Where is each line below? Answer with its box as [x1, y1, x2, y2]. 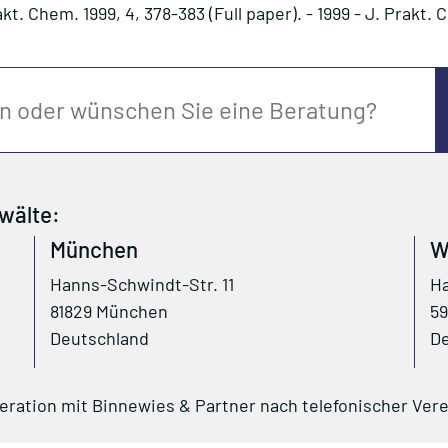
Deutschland [50, 327, 149, 349]
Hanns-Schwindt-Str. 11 [50, 273, 234, 295]
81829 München [50, 300, 168, 322]
